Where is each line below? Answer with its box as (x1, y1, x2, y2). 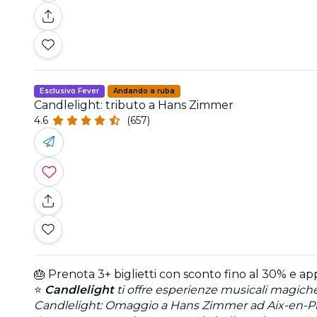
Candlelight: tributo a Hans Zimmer (34, 98, 234, 112)
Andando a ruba (113, 86, 175, 96)
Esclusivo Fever (40, 86, 99, 96)
